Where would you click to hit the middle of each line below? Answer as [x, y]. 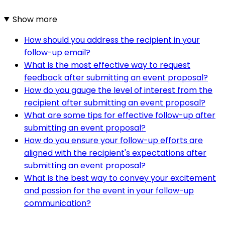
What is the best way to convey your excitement [120, 178]
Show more [35, 19]
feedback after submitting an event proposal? [116, 77]
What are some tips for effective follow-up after [120, 115]
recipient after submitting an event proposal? [115, 102]
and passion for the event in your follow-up [109, 190]
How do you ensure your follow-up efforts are [114, 140]
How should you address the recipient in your [112, 40]
